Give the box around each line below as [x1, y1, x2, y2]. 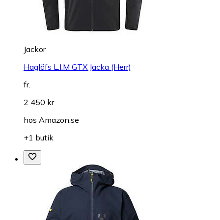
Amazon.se [39, 115, 79, 125]
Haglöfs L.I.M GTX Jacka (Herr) [24, 62, 131, 72]
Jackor [24, 44, 46, 55]
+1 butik [24, 133, 54, 143]
